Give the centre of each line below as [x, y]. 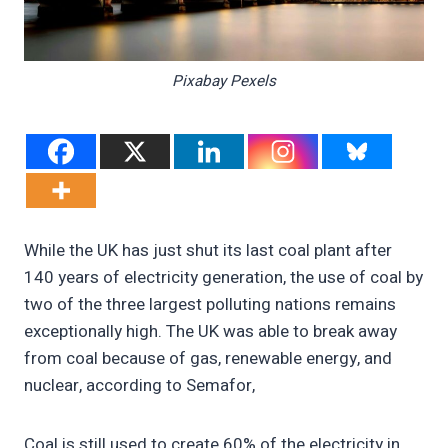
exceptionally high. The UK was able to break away [210, 332]
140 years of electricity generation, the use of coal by [223, 278]
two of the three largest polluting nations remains [210, 305]
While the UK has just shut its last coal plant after [208, 251]
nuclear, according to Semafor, [139, 386]
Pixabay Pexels [224, 80]
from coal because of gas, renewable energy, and [208, 359]
